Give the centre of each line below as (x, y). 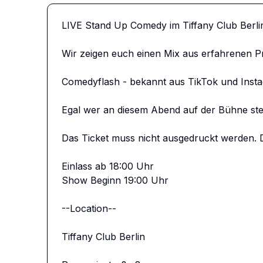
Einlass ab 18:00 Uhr (108, 166)
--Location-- (89, 208)
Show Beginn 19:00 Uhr (115, 180)
